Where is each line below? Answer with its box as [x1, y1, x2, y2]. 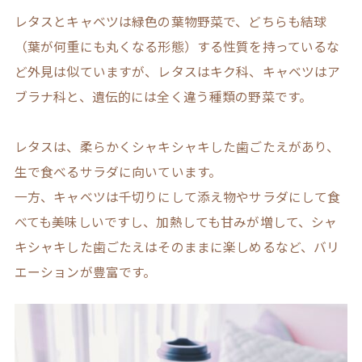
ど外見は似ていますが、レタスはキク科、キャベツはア [14, 62, 341, 82]
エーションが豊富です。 [14, 263, 157, 282]
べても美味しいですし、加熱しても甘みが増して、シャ [14, 213, 338, 232]
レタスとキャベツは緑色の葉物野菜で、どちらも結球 [14, 12, 327, 32]
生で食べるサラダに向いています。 [14, 162, 222, 182]
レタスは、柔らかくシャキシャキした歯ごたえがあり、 [14, 137, 340, 157]
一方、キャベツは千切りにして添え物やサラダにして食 [14, 187, 341, 207]
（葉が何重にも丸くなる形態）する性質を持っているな [14, 37, 340, 57]
